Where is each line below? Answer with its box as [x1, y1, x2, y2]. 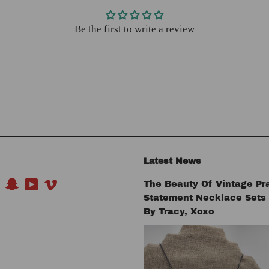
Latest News [144, 157, 201, 166]
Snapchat [18, 180, 49, 190]
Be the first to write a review [74, 23, 195, 35]
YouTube [38, 180, 69, 190]
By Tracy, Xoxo [144, 207, 214, 217]
